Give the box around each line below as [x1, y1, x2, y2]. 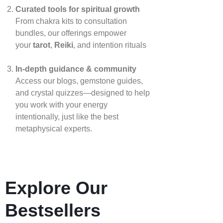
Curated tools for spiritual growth [15, 4, 140, 13]
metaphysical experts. [15, 124, 94, 133]
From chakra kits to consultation [15, 16, 127, 25]
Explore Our [5, 177, 108, 198]
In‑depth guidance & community [15, 64, 136, 73]
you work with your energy [15, 100, 108, 109]
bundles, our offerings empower [15, 28, 126, 37]
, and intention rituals [73, 40, 146, 49]
